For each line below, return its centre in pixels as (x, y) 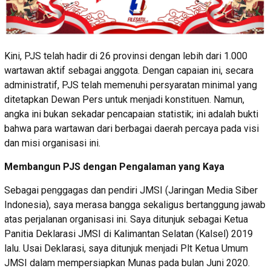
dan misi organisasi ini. (52, 143)
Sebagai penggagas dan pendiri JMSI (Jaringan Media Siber (131, 191)
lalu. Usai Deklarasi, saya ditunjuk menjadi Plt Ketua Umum (126, 249)
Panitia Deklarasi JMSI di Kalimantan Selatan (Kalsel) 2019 (129, 234)
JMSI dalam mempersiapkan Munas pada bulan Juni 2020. (127, 263)
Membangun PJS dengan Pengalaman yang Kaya (114, 167)
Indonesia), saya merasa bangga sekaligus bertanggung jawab (135, 205)
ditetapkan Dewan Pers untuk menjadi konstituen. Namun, (124, 100)
